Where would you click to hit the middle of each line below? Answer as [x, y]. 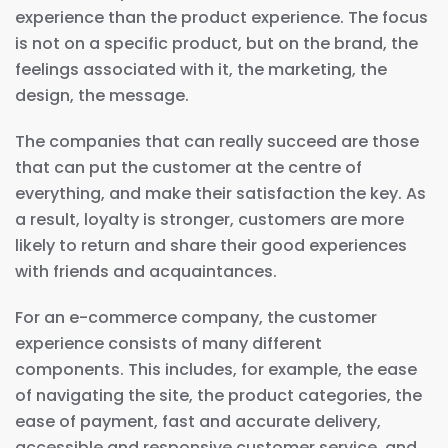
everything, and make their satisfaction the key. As [220, 193]
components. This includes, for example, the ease [216, 369]
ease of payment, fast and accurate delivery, [198, 421]
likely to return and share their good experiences [211, 245]
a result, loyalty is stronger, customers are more [209, 219]
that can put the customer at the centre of [188, 167]
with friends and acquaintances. [146, 271]
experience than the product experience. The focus [221, 17]
